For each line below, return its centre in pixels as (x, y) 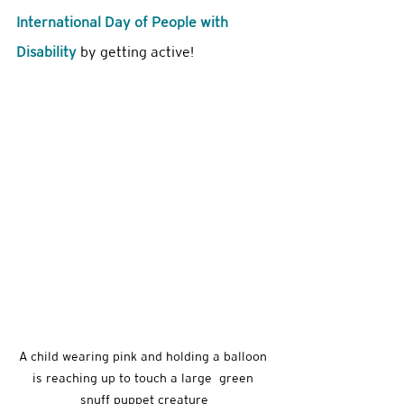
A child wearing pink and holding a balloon (144, 357)
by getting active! (139, 52)
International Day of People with (124, 22)
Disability (48, 52)
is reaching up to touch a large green (144, 378)
